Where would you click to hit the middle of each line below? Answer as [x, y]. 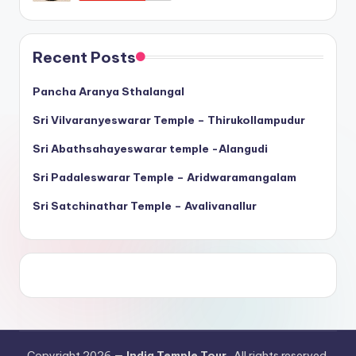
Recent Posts [84, 57]
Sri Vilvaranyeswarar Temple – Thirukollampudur [169, 120]
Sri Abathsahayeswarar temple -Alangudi [150, 148]
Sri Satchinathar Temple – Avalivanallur [145, 205]
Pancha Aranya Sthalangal [108, 91]
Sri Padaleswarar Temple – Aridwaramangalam [164, 177]
